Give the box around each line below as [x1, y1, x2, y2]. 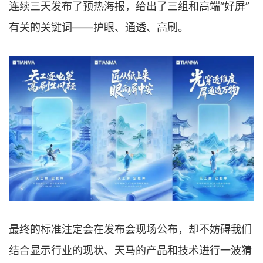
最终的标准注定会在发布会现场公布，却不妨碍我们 [9, 222, 252, 235]
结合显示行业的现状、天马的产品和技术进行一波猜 [9, 244, 252, 257]
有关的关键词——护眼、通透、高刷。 [9, 21, 188, 33]
